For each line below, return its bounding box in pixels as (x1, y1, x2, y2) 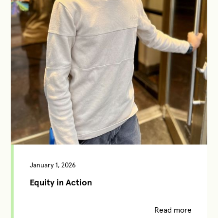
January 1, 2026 (29, 161, 76, 170)
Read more (154, 205, 192, 215)
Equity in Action (29, 177, 92, 188)
